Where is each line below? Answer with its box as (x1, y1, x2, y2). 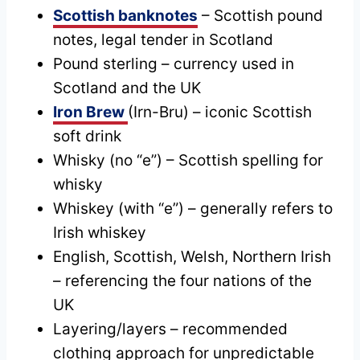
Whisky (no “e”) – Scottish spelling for (53, 150, 323, 170)
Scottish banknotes (53, 6, 198, 25)
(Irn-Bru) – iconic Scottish (128, 102, 312, 121)
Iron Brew (53, 102, 128, 121)
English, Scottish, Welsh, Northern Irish (53, 247, 331, 266)
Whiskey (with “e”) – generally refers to (53, 198, 333, 218)
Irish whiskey (53, 223, 146, 242)
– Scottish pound (198, 6, 323, 25)
